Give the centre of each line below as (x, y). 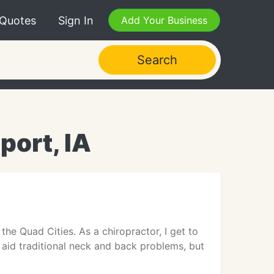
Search (157, 60)
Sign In (76, 20)
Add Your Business (164, 20)
